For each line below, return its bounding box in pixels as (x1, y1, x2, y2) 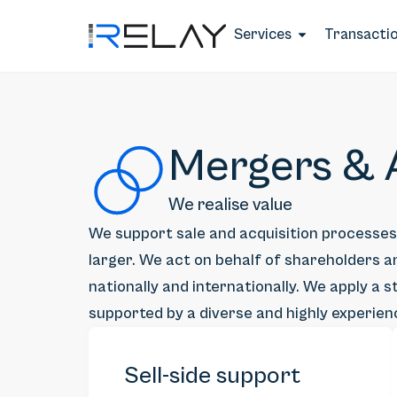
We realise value (168, 195, 292, 215)
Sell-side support (124, 362, 300, 390)
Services (234, 25, 292, 43)
